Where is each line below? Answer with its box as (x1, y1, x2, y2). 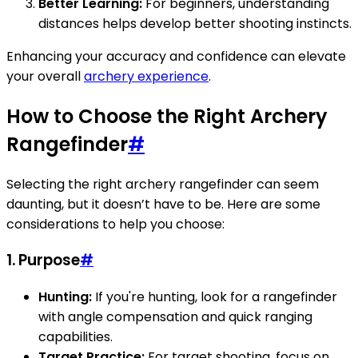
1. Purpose (6, 249, 80, 272)
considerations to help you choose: (6, 214, 225, 233)
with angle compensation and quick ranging (38, 308, 312, 326)
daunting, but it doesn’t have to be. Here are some (6, 194, 320, 213)
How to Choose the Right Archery (6, 102, 328, 129)
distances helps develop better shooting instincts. (38, 14, 352, 33)
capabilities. (38, 328, 113, 346)
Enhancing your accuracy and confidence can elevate (6, 46, 346, 66)
